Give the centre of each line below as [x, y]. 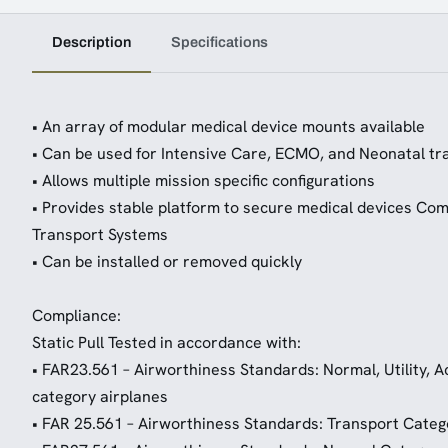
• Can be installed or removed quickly [167, 261]
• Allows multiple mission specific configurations [203, 180]
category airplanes [100, 396]
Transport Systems [100, 234]
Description [91, 42]
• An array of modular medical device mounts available [228, 126]
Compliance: [76, 315]
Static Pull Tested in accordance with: [166, 342]
